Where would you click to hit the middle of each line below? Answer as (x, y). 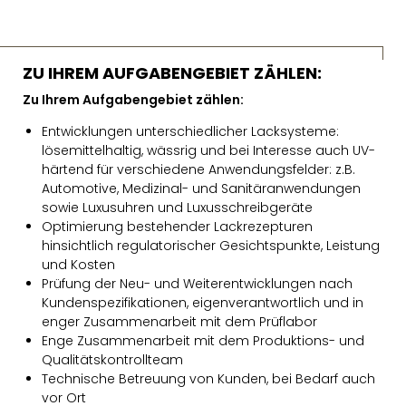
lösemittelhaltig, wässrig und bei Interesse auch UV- (208, 150)
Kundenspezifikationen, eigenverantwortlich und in (203, 303)
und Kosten (78, 265)
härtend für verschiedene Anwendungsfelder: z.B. (198, 169)
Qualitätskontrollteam (112, 360)
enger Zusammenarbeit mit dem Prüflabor (179, 322)
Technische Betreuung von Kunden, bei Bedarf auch (208, 379)
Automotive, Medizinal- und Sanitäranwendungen (201, 188)
